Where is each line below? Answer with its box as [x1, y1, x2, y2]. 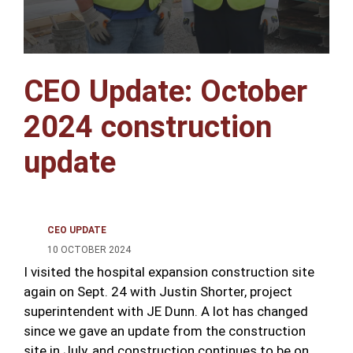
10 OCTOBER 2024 [47, 243, 131, 255]
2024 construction [24, 109, 272, 144]
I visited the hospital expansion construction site [24, 263, 314, 280]
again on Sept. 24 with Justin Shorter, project [24, 283, 292, 299]
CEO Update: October [24, 73, 307, 109]
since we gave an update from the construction [24, 322, 306, 339]
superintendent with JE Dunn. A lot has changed [24, 303, 308, 319]
